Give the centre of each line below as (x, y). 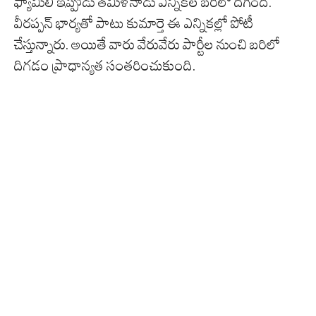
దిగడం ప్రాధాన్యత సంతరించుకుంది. (105, 66)
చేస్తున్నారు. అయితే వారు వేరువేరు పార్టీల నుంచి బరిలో (147, 45)
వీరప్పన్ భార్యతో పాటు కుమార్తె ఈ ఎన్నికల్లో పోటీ (134, 24)
